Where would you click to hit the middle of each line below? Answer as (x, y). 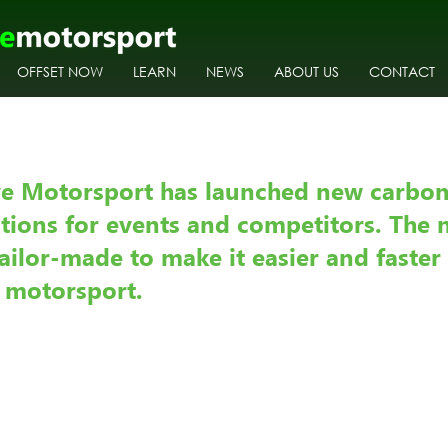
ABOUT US (306, 71)
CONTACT (402, 71)
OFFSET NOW (60, 71)
